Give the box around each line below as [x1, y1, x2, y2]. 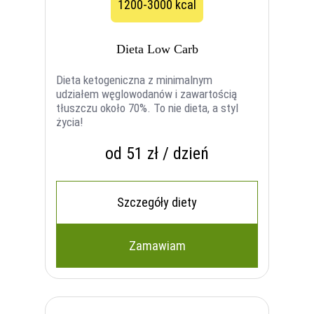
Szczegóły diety [117, 194, 197, 210]
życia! [56, 114, 84, 129]
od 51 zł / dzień [105, 143, 209, 163]
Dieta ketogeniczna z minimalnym [56, 72, 213, 87]
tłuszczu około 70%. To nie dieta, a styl [56, 100, 239, 115]
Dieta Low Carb [116, 41, 198, 56]
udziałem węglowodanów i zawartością [56, 86, 238, 101]
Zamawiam [128, 238, 186, 253]
